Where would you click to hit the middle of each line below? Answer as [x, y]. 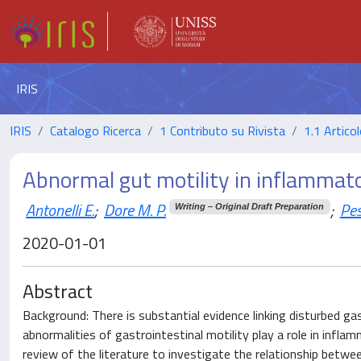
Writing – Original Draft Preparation [250, 206]
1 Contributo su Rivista [222, 131]
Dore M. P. [135, 210]
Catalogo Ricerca [95, 131]
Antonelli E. [60, 210]
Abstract [58, 291]
